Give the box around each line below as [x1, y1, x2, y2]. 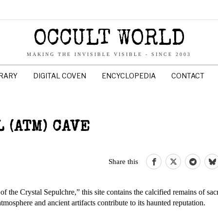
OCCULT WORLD [33, 29, 185, 51]
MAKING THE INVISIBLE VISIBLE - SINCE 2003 [27, 52, 191, 57]
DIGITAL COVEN [33, 72, 86, 80]
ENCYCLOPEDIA [102, 72, 156, 80]
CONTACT [171, 72, 204, 80]
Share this [109, 157, 138, 165]
